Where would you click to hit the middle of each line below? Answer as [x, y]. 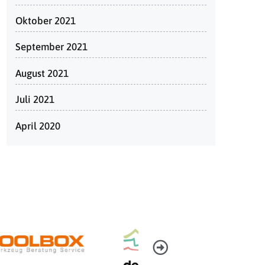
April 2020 [38, 126]
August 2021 [42, 73]
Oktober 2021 [46, 20]
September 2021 [51, 47]
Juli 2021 [35, 99]
